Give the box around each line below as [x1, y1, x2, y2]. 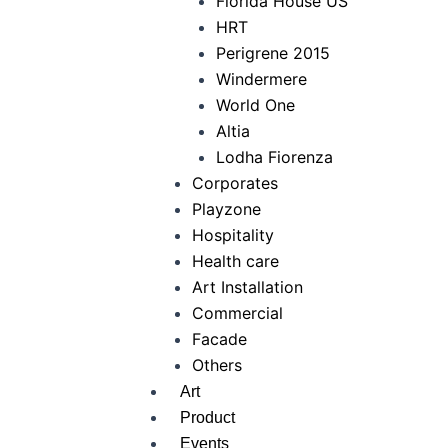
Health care [192, 251, 279, 271]
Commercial [192, 303, 283, 323]
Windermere [216, 69, 307, 89]
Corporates [192, 173, 278, 193]
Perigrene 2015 [216, 43, 330, 63]
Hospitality [192, 225, 274, 245]
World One [216, 95, 295, 115]
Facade [192, 329, 247, 349]
